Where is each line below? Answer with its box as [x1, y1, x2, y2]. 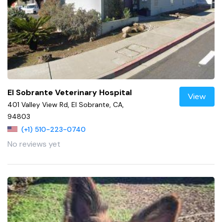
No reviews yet [7, 138, 60, 149]
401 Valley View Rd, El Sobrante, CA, [7, 100, 124, 109]
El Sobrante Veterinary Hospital [7, 87, 132, 98]
